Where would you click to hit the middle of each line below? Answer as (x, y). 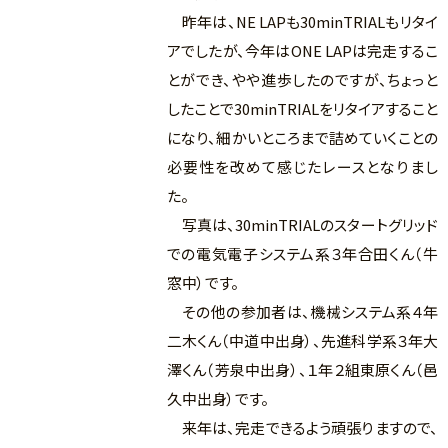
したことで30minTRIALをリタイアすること (302, 108)
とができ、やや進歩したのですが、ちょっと (302, 79)
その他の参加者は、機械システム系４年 (302, 311)
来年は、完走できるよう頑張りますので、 (302, 427)
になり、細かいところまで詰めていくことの (302, 137)
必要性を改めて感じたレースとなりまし (302, 166)
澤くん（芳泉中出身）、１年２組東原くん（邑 (302, 369)
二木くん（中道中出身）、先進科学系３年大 (302, 340)
